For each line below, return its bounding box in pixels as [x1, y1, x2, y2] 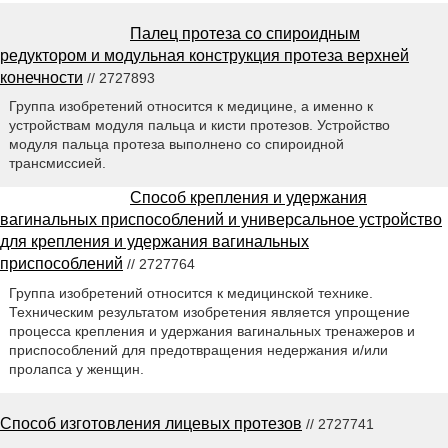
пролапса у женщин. [8, 361, 144, 378]
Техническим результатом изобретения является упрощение [8, 304, 410, 321]
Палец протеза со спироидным [130, 24, 360, 42]
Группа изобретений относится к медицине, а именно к [8, 98, 373, 115]
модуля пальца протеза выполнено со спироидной [8, 136, 344, 153]
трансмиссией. [8, 155, 106, 172]
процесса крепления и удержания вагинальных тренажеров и [8, 323, 415, 340]
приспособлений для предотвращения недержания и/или [8, 342, 388, 359]
